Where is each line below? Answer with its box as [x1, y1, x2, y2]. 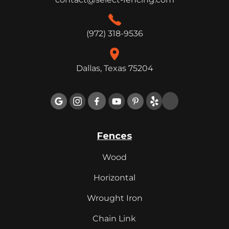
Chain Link [93, 214, 136, 224]
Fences [97, 130, 132, 142]
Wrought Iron [86, 193, 143, 203]
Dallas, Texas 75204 [76, 63, 153, 74]
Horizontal [93, 173, 135, 183]
